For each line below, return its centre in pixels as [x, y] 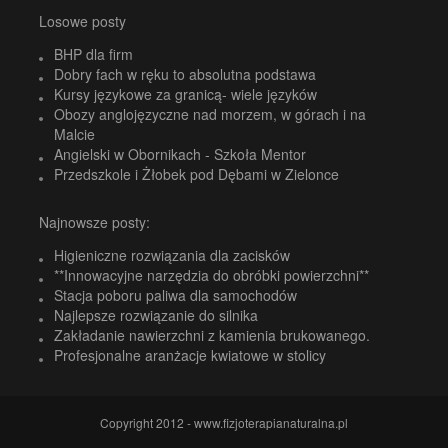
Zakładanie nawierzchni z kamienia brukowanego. [212, 334]
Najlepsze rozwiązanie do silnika [156, 314]
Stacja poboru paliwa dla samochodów [175, 294]
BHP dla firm [93, 54]
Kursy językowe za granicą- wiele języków [185, 94]
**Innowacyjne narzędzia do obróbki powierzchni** [211, 274]
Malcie [74, 134]
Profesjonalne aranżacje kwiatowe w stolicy [190, 354]
